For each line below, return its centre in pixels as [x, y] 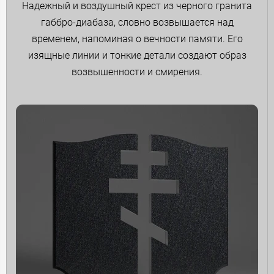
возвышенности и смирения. [137, 72]
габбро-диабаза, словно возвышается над [137, 22]
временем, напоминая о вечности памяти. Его [137, 39]
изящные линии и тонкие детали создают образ [137, 55]
